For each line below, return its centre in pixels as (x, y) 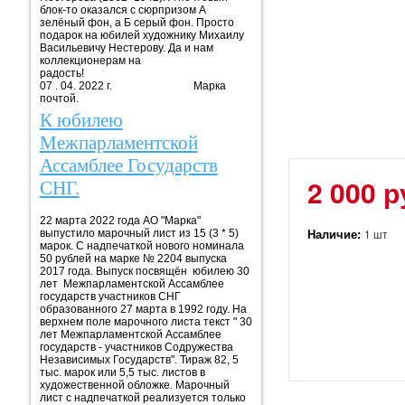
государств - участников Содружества (136, 347)
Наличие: (335, 233)
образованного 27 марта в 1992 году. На (143, 309)
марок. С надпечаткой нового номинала (141, 245)
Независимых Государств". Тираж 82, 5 (139, 359)
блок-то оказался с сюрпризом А (122, 10)
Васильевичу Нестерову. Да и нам (126, 48)
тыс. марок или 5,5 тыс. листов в (122, 372)
